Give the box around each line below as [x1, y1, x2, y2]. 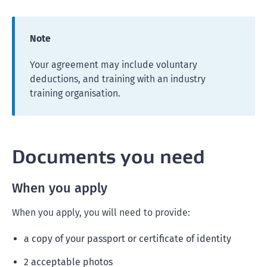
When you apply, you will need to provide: [12, 207, 190, 218]
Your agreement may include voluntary [30, 59, 197, 70]
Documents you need [12, 144, 205, 169]
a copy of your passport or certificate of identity [24, 233, 231, 244]
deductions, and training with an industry [30, 73, 206, 85]
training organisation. [30, 88, 120, 99]
